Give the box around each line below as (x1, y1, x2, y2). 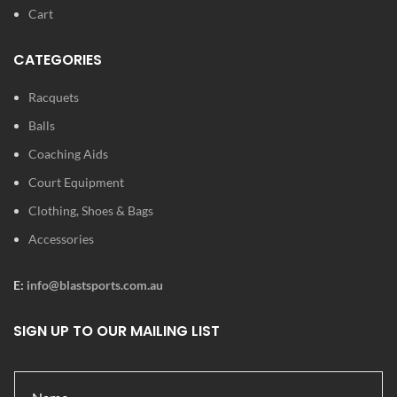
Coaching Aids (28, 145, 108, 161)
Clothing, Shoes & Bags (28, 202, 153, 218)
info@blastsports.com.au (27, 276, 163, 292)
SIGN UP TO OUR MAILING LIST (13, 320, 220, 341)
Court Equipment (28, 174, 124, 190)
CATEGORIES (13, 49, 102, 70)
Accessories (28, 230, 94, 246)
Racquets (28, 89, 79, 105)
